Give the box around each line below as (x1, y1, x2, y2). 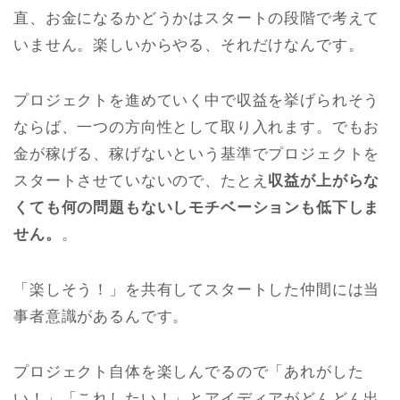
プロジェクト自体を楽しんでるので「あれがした (13, 363, 364, 380)
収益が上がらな (268, 172, 380, 189)
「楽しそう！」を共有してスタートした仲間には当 (13, 281, 380, 298)
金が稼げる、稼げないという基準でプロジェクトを (13, 146, 380, 162)
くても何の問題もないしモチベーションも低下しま (13, 199, 380, 216)
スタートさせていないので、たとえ (13, 172, 269, 189)
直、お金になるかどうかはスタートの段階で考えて (13, 10, 380, 27)
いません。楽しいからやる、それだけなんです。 (13, 37, 364, 54)
